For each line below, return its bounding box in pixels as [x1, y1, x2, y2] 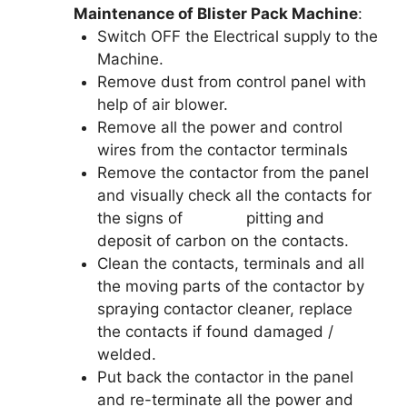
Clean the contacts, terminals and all [96, 253, 364, 273]
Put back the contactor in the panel [96, 367, 353, 386]
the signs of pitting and [96, 208, 324, 227]
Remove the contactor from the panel [96, 163, 369, 182]
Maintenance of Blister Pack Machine [74, 4, 358, 23]
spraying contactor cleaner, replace [96, 299, 352, 318]
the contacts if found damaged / [96, 322, 333, 341]
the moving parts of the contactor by [96, 276, 364, 295]
